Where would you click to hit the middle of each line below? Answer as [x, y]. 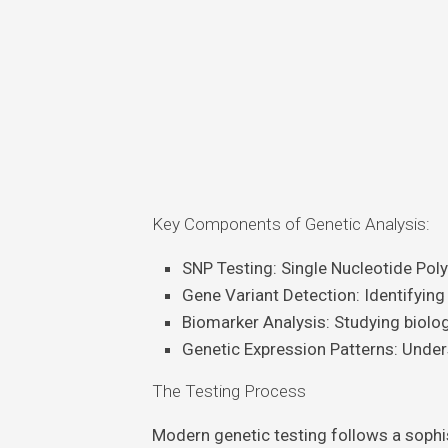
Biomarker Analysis [253, 322]
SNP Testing [227, 268]
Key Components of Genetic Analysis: [290, 224]
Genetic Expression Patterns [287, 349]
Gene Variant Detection [268, 295]
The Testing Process [228, 391]
